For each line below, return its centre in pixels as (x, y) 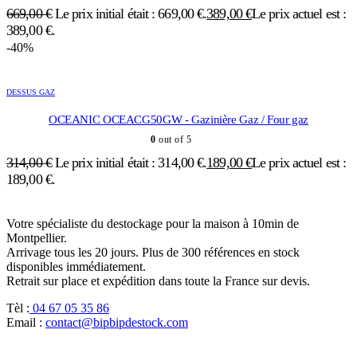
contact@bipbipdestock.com (117, 323)
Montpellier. (37, 238)
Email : (26, 323)
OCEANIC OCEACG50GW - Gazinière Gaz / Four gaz (178, 120)
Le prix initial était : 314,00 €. (131, 163)
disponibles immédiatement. (76, 267)
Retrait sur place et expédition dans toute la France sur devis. (158, 281)
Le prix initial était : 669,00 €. (131, 14)
